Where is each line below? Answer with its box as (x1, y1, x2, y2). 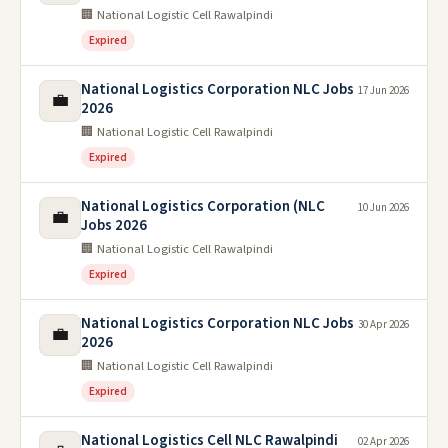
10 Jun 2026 (358, 200, 409, 215)
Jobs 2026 (81, 215, 147, 236)
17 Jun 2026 (358, 83, 409, 98)
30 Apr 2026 (358, 317, 409, 332)
